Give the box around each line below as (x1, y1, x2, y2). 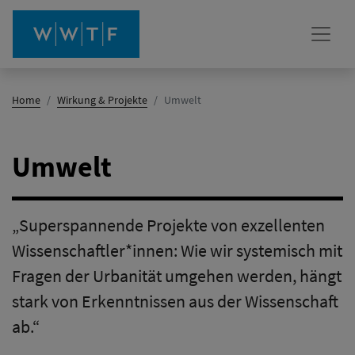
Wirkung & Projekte (57, 93, 147, 107)
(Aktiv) (200, 92, 231, 106)
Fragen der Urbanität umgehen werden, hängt (12, 265, 342, 287)
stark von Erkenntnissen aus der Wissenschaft (12, 291, 338, 312)
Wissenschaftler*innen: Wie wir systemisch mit (12, 240, 342, 261)
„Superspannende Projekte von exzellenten (12, 215, 325, 236)
